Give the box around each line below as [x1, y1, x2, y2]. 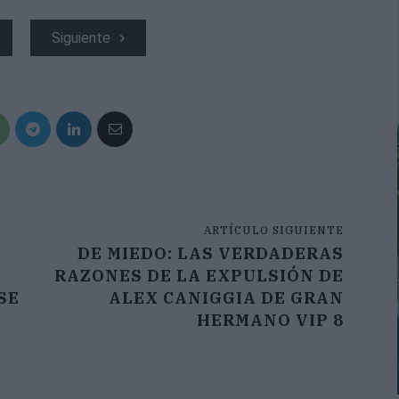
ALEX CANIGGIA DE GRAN [108, 288, 344, 309]
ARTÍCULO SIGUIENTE [203, 224, 344, 238]
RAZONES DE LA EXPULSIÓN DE [53, 265, 344, 287]
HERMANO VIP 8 [196, 310, 344, 331]
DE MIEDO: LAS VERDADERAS [77, 243, 344, 265]
